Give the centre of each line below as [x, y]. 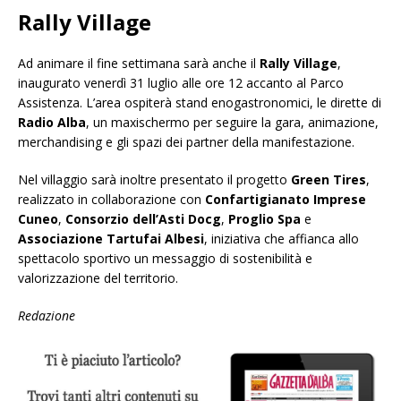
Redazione [47, 316]
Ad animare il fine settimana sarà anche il [139, 64]
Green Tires [328, 180]
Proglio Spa [264, 219]
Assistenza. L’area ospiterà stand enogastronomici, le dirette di [200, 103]
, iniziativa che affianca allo [282, 239]
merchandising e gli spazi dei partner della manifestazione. [186, 142]
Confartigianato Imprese [286, 200]
